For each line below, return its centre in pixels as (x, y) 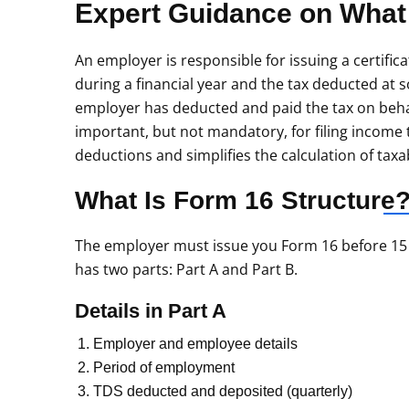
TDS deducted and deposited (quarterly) (223, 391)
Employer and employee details (195, 344)
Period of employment (164, 367)
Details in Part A (151, 311)
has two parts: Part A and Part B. (186, 269)
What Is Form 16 (178, 200)
